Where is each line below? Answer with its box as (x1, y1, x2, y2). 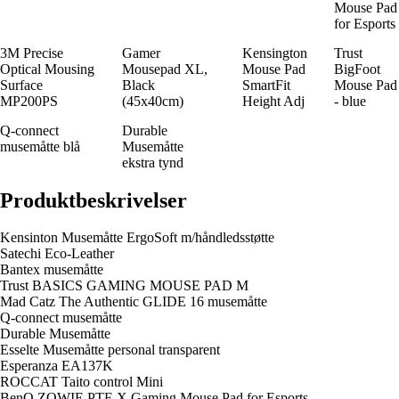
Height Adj (242, 93, 305, 109)
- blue (334, 93, 366, 109)
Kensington (242, 45, 307, 61)
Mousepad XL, (122, 61, 208, 77)
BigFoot (334, 61, 380, 77)
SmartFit (242, 77, 290, 93)
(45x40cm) (122, 93, 183, 109)
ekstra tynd (122, 154, 183, 170)
